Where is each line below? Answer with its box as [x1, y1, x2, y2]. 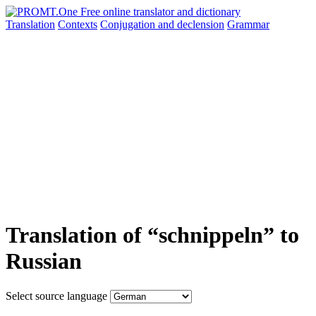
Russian [6, 248, 82, 274]
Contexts [58, 18, 97, 30]
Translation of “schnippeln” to [6, 222, 299, 248]
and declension [158, 18, 224, 30]
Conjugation [100, 18, 158, 30]
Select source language [6, 289, 107, 302]
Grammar [227, 18, 269, 30]
